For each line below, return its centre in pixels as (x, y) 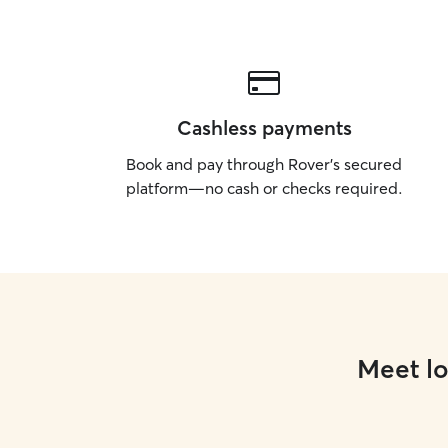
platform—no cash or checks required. (264, 188)
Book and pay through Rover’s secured (264, 164)
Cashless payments (264, 127)
